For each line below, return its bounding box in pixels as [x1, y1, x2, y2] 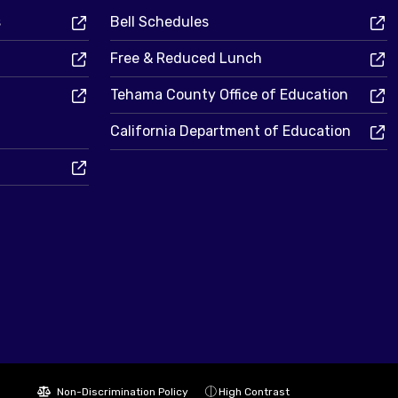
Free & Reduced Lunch [110, 50, 262, 68]
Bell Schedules [110, 13, 209, 31]
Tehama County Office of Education [110, 86, 348, 104]
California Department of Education [110, 123, 351, 140]
